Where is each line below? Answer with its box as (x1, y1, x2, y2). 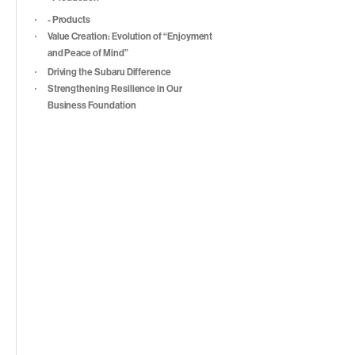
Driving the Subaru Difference (47, 67, 171, 78)
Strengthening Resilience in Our (47, 83, 182, 94)
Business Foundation (47, 100, 136, 111)
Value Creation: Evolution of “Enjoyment (47, 31, 213, 42)
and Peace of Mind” (47, 48, 128, 59)
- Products (47, 14, 91, 25)
